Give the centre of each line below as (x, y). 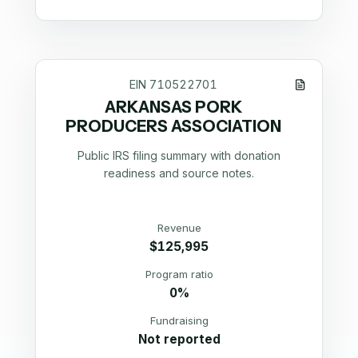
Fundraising (179, 320)
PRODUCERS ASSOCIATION (173, 126)
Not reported (179, 339)
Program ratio (179, 274)
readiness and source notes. (179, 173)
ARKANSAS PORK (173, 107)
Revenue (179, 227)
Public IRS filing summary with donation (179, 156)
